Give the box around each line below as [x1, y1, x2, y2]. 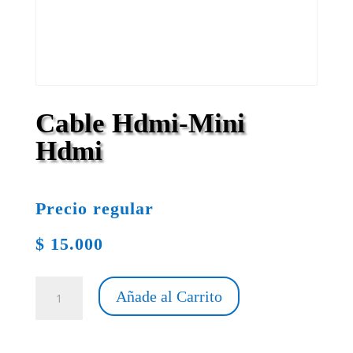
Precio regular [35, 198, 154, 218]
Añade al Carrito [115, 287, 222, 305]
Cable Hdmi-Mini [35, 107, 245, 139]
